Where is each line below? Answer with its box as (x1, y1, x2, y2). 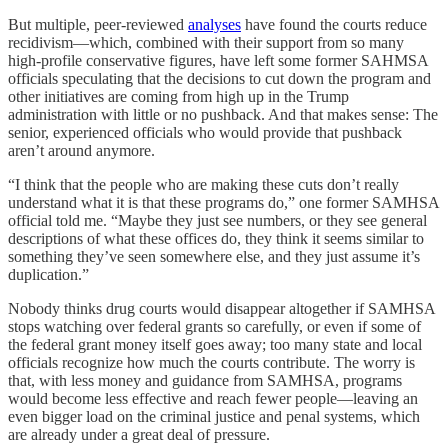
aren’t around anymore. (8, 142, 155, 159)
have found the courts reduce (241, 16, 427, 33)
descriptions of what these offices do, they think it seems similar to (8, 230, 424, 247)
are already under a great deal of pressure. (8, 426, 270, 443)
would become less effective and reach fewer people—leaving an (8, 390, 418, 407)
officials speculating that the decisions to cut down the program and (8, 70, 431, 87)
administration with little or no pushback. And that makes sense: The (8, 106, 438, 123)
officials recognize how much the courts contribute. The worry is (8, 354, 415, 371)
